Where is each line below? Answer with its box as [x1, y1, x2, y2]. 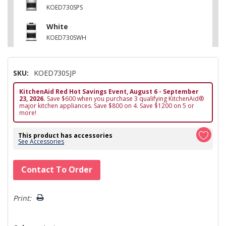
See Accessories [18, 137, 64, 146]
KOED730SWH [46, 33, 86, 42]
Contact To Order [21, 163, 92, 175]
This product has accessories [18, 131, 112, 140]
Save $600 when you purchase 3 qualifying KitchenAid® [45, 94, 204, 103]
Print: [13, 193, 31, 203]
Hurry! [13, 160, 34, 170]
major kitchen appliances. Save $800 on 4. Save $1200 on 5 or [19, 101, 194, 110]
